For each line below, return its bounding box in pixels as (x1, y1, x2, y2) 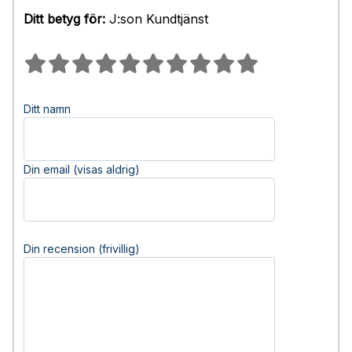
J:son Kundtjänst (105, 11, 208, 27)
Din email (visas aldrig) (24, 163, 140, 176)
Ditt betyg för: (24, 11, 105, 27)
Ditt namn (24, 102, 71, 115)
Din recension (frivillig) (24, 242, 140, 255)
